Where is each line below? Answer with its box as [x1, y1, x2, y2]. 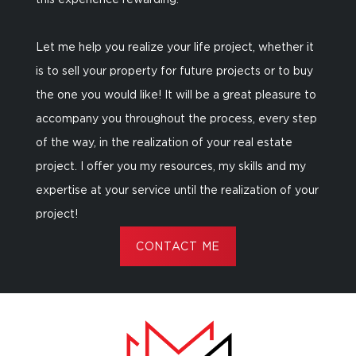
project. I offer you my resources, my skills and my [36, 161, 306, 172]
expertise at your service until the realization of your [36, 185, 319, 196]
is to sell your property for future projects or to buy [36, 66, 313, 77]
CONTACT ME [135, 242, 221, 253]
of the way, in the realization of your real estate [36, 137, 292, 149]
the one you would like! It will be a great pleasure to [36, 90, 316, 101]
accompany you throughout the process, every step [36, 114, 317, 125]
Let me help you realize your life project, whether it [36, 42, 314, 53]
